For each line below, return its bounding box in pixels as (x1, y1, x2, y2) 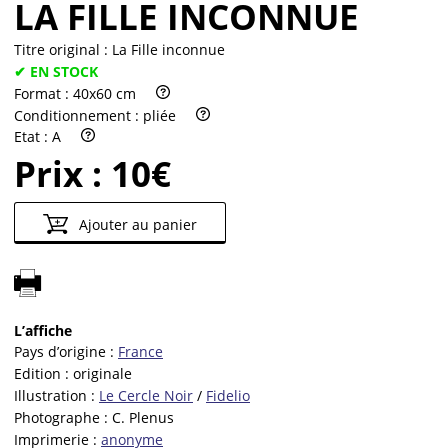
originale (73, 364, 132, 384)
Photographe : (14, 407, 112, 427)
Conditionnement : (14, 105, 143, 125)
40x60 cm (73, 83, 136, 103)
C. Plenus (112, 407, 174, 427)
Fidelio (206, 386, 250, 406)
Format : (14, 83, 73, 103)
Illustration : (14, 386, 99, 406)
